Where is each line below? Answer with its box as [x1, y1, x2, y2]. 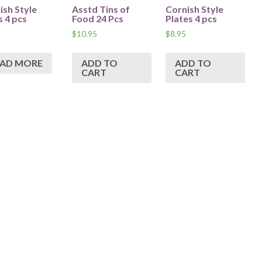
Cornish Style [165, 3, 223, 15]
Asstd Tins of [72, 3, 130, 15]
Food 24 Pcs [72, 12, 124, 24]
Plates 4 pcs [165, 12, 217, 24]
